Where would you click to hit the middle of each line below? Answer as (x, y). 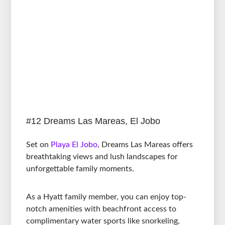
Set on (39, 144)
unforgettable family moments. (80, 168)
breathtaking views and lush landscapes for (102, 156)
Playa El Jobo (74, 144)
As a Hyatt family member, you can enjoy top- (106, 197)
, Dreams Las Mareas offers (145, 144)
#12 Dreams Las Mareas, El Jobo (93, 121)
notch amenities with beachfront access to (101, 209)
